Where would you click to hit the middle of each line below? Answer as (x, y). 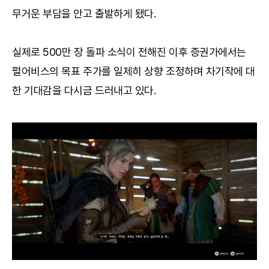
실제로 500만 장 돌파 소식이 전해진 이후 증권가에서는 (129, 52)
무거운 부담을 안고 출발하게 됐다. (84, 13)
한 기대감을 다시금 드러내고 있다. (84, 90)
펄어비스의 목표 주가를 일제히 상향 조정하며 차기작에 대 (134, 71)
